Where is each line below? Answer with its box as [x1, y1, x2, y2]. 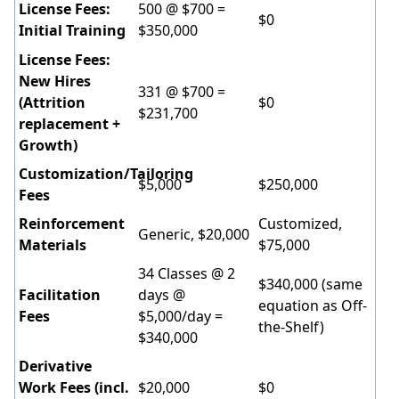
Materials [19, 235, 90, 255]
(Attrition [19, 93, 85, 112]
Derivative [19, 356, 92, 376]
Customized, [258, 214, 342, 233]
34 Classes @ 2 [138, 264, 235, 283]
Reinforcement [19, 214, 125, 233]
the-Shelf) [258, 317, 324, 337]
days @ [138, 285, 185, 305]
